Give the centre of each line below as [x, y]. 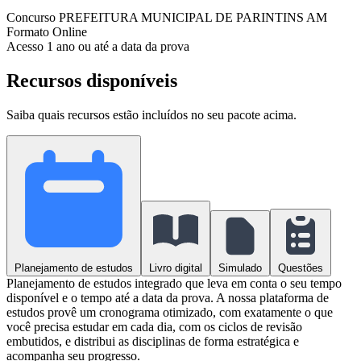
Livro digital [176, 268]
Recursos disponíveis [92, 80]
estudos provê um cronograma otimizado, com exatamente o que [170, 312]
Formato [29, 31]
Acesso [27, 46]
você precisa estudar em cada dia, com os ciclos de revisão [154, 326]
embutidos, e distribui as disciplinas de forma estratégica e [153, 341]
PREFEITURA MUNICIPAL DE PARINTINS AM [193, 17]
